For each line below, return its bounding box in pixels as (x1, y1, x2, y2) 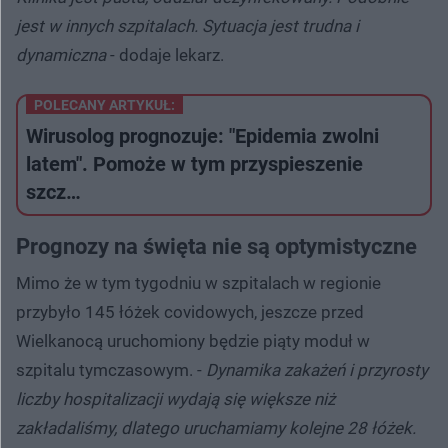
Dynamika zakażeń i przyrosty (206, 359, 428, 380)
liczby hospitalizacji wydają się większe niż (16, 388, 335, 409)
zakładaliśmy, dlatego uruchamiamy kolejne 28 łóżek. (16, 417, 416, 438)
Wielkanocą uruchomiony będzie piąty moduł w (16, 330, 370, 351)
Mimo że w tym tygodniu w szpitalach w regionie (16, 272, 381, 293)
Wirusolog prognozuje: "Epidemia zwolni (26, 123, 379, 148)
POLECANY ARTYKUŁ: (34, 96, 175, 113)
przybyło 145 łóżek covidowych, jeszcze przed (16, 301, 364, 322)
